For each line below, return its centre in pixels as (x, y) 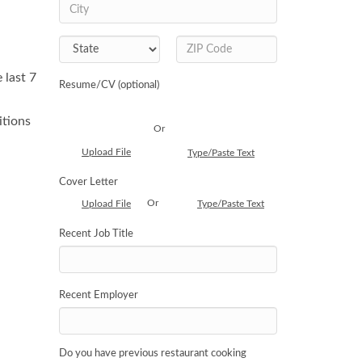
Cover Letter (88, 182)
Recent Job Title (96, 234)
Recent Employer (99, 295)
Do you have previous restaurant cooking (153, 354)
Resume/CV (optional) (109, 85)
